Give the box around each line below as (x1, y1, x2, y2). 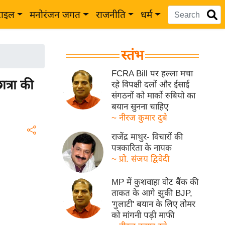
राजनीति (95, 10, 126, 20)
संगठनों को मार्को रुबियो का (111, 91, 196, 100)
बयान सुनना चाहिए (111, 102, 169, 111)
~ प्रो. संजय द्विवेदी (111, 154, 170, 164)
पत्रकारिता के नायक (111, 143, 172, 153)
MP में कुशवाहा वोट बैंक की (111, 177, 199, 187)
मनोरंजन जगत (30, 10, 81, 20)
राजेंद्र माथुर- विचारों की (111, 132, 183, 142)
